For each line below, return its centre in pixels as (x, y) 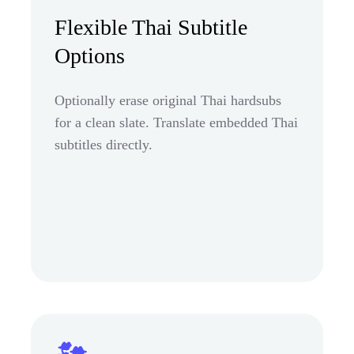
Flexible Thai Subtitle (151, 27)
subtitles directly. (104, 144)
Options (90, 55)
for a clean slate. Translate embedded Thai (176, 122)
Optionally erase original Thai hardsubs (168, 100)
